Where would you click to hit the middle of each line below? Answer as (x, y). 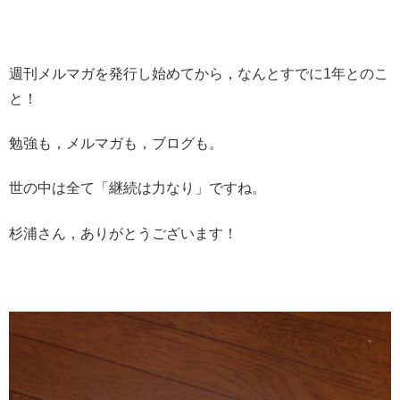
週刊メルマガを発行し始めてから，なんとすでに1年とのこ (199, 73)
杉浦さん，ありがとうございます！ (123, 233)
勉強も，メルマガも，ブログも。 (116, 144)
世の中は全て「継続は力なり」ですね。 (137, 188)
